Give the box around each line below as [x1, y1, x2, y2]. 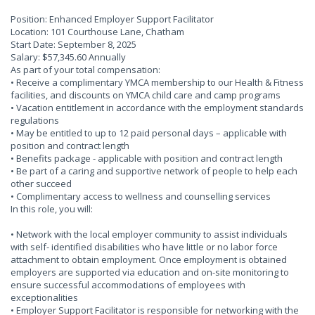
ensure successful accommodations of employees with [11, 278, 245, 291]
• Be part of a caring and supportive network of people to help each [11, 165, 297, 177]
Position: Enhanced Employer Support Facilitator [11, 13, 214, 25]
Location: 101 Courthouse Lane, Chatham [11, 25, 184, 38]
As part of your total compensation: [11, 63, 160, 76]
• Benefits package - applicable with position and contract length [11, 152, 283, 165]
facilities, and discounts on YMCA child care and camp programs [11, 89, 281, 101]
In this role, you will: [11, 202, 93, 215]
